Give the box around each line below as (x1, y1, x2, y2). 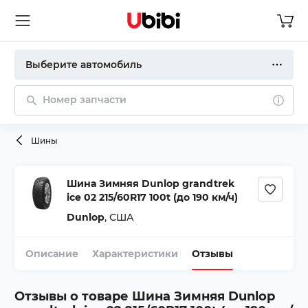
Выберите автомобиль (25, 58, 142, 71)
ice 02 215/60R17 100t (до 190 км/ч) (67, 191, 238, 203)
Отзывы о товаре (14, 289, 129, 304)
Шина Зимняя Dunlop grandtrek (67, 177, 234, 190)
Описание (25, 247, 78, 260)
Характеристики (92, 247, 178, 260)
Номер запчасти (43, 93, 126, 106)
